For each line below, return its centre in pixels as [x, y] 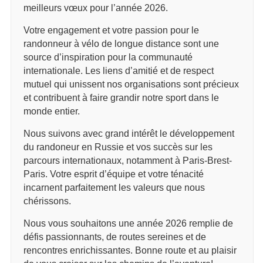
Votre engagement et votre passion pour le [111, 30]
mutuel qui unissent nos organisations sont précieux [131, 84]
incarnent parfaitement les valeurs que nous [114, 187]
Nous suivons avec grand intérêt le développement [129, 133]
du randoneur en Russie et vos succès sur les [118, 147]
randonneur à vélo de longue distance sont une [121, 43]
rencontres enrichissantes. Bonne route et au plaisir [130, 250]
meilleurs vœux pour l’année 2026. [95, 8]
